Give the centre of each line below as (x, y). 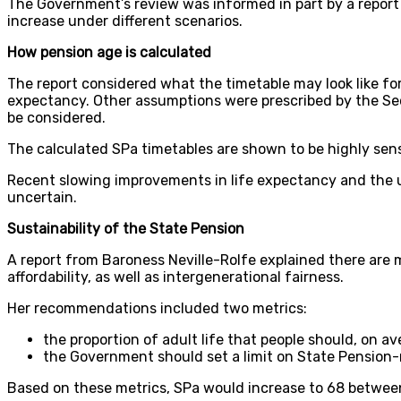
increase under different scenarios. (125, 21)
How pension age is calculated (109, 52)
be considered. (56, 117)
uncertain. (42, 197)
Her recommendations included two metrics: (157, 308)
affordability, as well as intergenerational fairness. (175, 277)
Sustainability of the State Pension (126, 228)
